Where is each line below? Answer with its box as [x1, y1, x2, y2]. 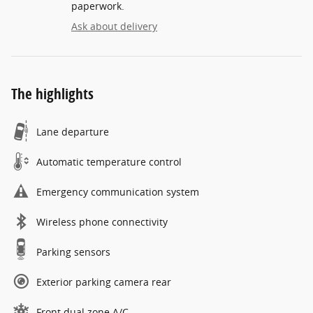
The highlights [11, 84, 94, 103]
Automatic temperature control [36, 155, 182, 168]
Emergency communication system [36, 185, 199, 198]
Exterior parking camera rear [36, 275, 171, 289]
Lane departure [36, 125, 109, 138]
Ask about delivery [71, 20, 157, 33]
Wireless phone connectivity [36, 215, 168, 228]
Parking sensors [36, 245, 110, 259]
